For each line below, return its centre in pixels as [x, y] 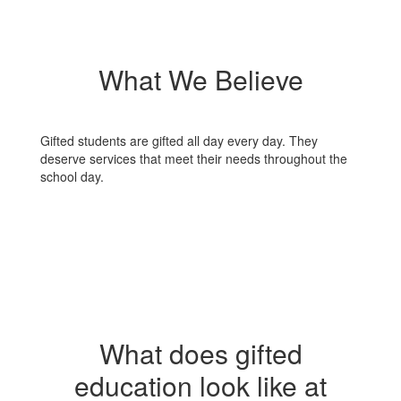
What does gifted [200, 353]
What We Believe [200, 79]
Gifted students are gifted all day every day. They [179, 141]
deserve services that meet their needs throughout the [194, 158]
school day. [72, 176]
